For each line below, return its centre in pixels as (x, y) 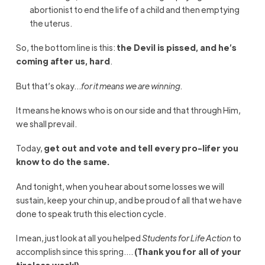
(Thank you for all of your (188, 252)
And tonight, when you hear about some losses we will (120, 186)
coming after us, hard (63, 61)
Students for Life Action (186, 238)
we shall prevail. (46, 123)
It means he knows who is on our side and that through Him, (128, 110)
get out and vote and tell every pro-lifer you (141, 148)
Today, (30, 148)
